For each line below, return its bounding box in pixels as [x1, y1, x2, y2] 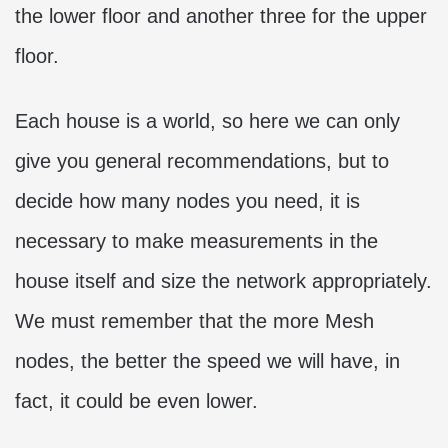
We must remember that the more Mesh [15, 309, 374, 332]
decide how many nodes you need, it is [15, 189, 360, 212]
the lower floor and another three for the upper [15, 4, 427, 27]
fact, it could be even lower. [15, 389, 258, 412]
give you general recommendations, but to [15, 149, 389, 172]
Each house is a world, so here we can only [15, 109, 400, 132]
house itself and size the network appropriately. [15, 269, 432, 292]
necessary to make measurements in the [15, 229, 378, 252]
